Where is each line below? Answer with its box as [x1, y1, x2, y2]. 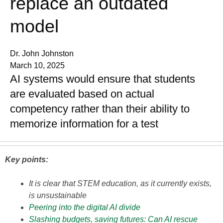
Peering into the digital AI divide [29, 203, 140, 212]
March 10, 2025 [10, 61, 65, 70]
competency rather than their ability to [10, 103, 190, 115]
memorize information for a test [10, 117, 158, 130]
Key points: [5, 155, 48, 164]
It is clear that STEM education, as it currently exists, [29, 179, 212, 188]
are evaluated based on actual [10, 88, 154, 100]
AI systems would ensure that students [10, 73, 195, 85]
